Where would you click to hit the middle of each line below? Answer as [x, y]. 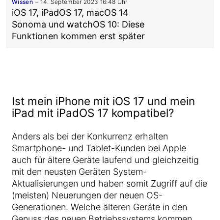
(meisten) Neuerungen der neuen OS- [87, 195]
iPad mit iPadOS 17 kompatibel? [93, 113]
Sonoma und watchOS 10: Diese [78, 24]
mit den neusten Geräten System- [79, 172]
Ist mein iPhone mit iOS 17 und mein [103, 101]
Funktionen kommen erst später [78, 36]
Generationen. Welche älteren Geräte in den [99, 207]
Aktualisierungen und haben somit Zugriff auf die [110, 183]
